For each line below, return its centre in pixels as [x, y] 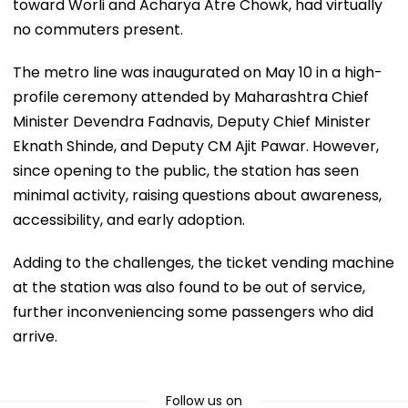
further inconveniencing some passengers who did [193, 311]
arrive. [35, 336]
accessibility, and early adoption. [129, 219]
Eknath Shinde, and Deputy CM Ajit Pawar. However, [196, 146]
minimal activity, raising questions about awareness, [197, 195]
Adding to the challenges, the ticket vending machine [204, 262]
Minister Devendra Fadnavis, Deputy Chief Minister [192, 121]
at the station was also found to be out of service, [189, 287]
